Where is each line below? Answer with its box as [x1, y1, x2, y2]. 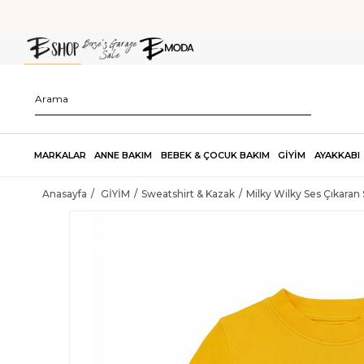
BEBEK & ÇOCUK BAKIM [160, 149, 270, 161]
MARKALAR [34, 149, 86, 161]
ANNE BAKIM [94, 149, 153, 161]
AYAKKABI [314, 149, 360, 161]
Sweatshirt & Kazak [141, 188, 235, 200]
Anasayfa [42, 188, 87, 200]
